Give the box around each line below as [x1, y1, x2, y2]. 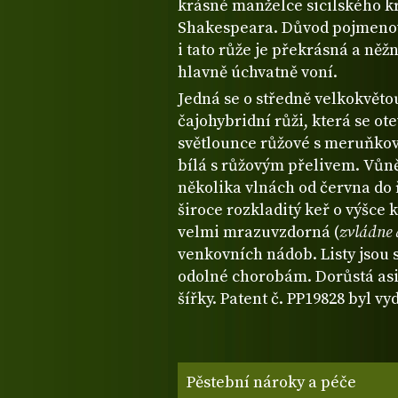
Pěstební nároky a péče [187, 371, 356, 393]
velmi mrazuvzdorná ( [178, 222, 339, 243]
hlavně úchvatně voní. [178, 62, 338, 84]
